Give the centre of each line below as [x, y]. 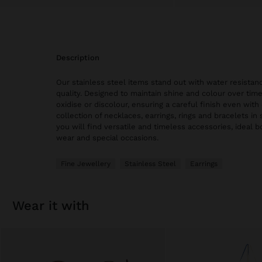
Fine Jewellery [86, 164]
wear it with [57, 206]
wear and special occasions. [107, 138]
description [80, 58]
